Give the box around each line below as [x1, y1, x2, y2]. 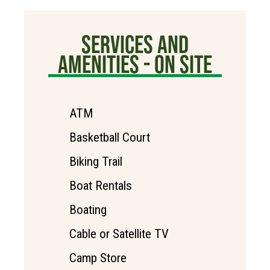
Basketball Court [69, 130, 150, 145]
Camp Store [69, 251, 127, 266]
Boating [69, 202, 107, 218]
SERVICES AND [81, 30, 189, 58]
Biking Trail [69, 154, 122, 169]
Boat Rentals [69, 178, 132, 193]
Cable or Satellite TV [69, 227, 169, 242]
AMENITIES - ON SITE [58, 50, 212, 78]
